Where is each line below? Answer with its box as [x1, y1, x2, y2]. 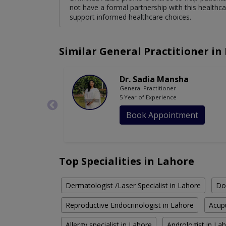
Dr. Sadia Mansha [120, 74, 189, 85]
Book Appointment [126, 109, 198, 121]
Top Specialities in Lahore [59, 154, 194, 168]
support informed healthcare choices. [70, 12, 191, 22]
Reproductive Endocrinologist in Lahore [66, 200, 194, 210]
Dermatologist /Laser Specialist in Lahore [66, 181, 201, 191]
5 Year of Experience [120, 93, 177, 101]
